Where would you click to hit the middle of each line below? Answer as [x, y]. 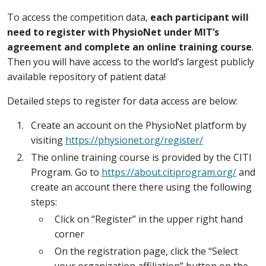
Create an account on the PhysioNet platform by [139, 125]
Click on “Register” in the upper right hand [149, 219]
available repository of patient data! [86, 76]
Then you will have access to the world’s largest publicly [131, 61]
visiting [48, 140]
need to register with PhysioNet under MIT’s [113, 32]
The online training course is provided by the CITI [141, 157]
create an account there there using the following [141, 187]
